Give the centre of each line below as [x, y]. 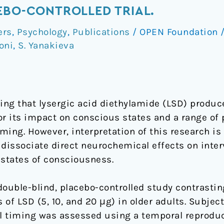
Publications [101, 32]
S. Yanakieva [46, 45]
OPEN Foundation [180, 32]
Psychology [42, 32]
